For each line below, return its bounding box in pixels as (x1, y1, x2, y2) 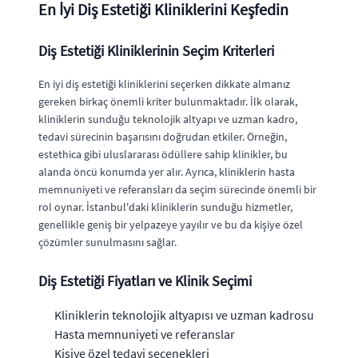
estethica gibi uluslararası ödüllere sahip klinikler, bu (38, 147, 288, 161)
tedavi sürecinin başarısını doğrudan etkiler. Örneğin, (38, 129, 287, 144)
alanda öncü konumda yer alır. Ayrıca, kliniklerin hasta (38, 165, 295, 179)
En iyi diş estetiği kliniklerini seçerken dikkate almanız (38, 77, 290, 91)
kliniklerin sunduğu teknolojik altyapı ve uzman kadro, (38, 112, 297, 126)
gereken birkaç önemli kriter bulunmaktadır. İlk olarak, (38, 94, 297, 109)
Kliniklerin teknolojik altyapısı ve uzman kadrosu (54, 307, 314, 323)
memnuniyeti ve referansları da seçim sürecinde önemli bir (38, 182, 316, 197)
